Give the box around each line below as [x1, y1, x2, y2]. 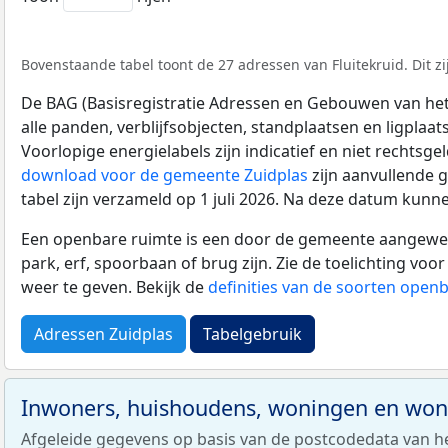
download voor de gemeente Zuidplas [21, 164, 308, 187]
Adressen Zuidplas [34, 323, 173, 346]
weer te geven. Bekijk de [21, 276, 208, 299]
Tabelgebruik [203, 323, 302, 346]
